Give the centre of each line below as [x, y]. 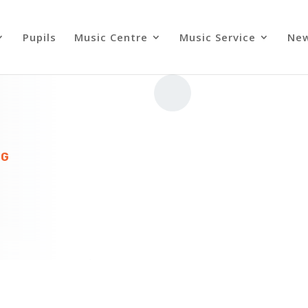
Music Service [217, 37]
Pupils [39, 37]
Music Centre [111, 37]
